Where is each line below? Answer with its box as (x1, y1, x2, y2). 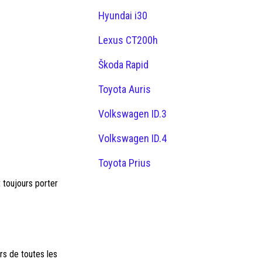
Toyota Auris (98, 83, 151, 95)
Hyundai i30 (98, 9, 147, 22)
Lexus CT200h (98, 34, 158, 46)
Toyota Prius (98, 157, 151, 169)
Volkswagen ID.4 (98, 132, 167, 144)
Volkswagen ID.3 (98, 108, 167, 120)
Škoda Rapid (98, 58, 149, 71)
